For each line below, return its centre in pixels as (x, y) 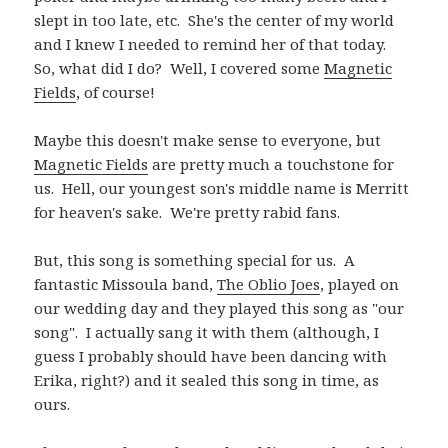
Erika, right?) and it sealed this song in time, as (207, 379)
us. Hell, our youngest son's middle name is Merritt (222, 187)
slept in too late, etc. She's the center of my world (214, 19)
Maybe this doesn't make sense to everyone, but (208, 139)
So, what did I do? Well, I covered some (179, 67)
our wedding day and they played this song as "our (219, 307)
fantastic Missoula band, (126, 283)
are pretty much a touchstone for (271, 163)
